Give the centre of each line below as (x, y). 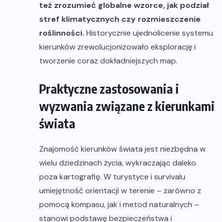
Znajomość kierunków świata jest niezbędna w (122, 149)
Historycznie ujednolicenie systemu (149, 33)
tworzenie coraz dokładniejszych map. (108, 60)
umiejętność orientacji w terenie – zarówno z (120, 190)
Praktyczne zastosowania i (109, 88)
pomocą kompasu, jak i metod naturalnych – (119, 204)
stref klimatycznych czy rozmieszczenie (120, 19)
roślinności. (62, 33)
